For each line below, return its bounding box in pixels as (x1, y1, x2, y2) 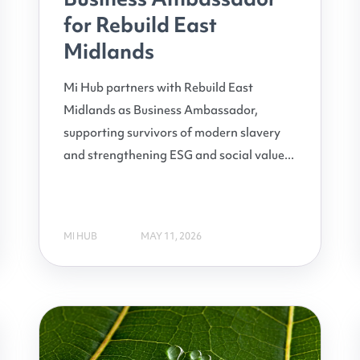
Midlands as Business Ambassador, (63, 102, 258, 118)
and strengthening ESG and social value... (63, 147, 294, 163)
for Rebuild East (63, 11, 217, 39)
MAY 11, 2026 (141, 229, 202, 243)
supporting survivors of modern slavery (63, 125, 280, 141)
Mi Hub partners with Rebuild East (63, 80, 253, 96)
